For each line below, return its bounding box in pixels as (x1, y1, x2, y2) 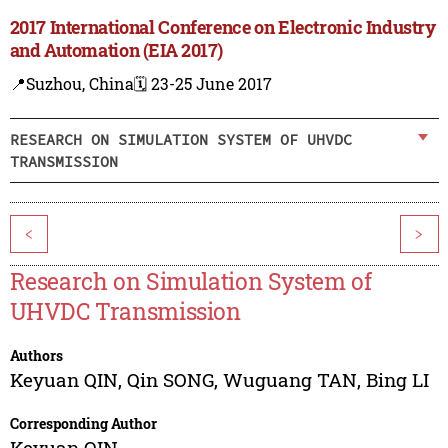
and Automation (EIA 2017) (9, 38, 223, 63)
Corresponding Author (9, 414, 157, 434)
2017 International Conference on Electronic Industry (9, 15, 436, 40)
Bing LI (365, 367, 429, 393)
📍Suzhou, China (9, 73, 134, 95)
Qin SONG (126, 367, 214, 393)
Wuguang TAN (222, 367, 357, 393)
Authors (9, 346, 63, 366)
